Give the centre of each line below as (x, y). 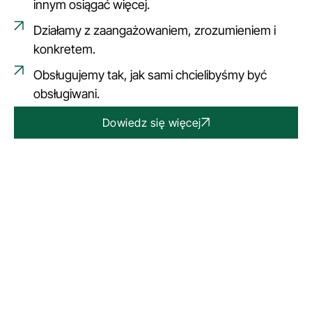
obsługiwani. (66, 93)
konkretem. (64, 49)
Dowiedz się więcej (151, 122)
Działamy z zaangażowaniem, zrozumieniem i (154, 30)
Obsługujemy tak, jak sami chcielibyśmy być (150, 75)
